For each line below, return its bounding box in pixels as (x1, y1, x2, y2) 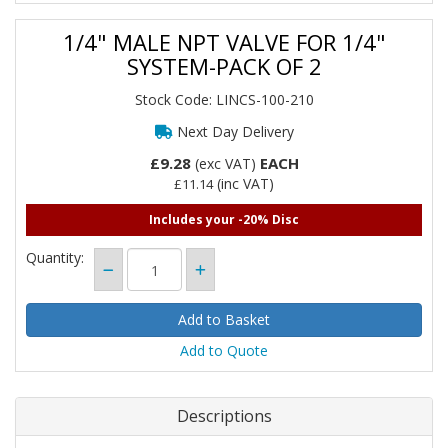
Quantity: (26, 248, 84, 267)
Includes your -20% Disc (149, 211, 299, 228)
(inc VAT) (213, 174, 274, 193)
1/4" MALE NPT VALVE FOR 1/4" (62, 27, 386, 57)
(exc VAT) (190, 154, 260, 173)
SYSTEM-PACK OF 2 (126, 51, 322, 81)
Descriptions (176, 405, 272, 427)
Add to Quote (180, 341, 268, 360)
